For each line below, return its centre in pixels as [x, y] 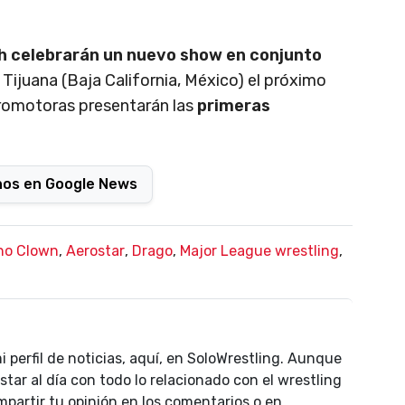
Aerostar [95, 250]
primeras [234, 105]
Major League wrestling [259, 250]
